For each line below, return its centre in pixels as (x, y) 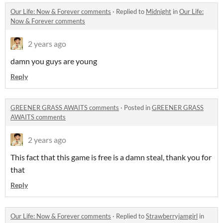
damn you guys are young (54, 61)
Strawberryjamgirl (172, 216)
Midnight (159, 11)
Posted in (138, 108)
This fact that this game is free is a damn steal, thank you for (111, 157)
